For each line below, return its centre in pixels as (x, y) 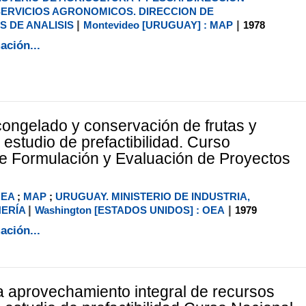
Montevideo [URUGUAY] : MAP (158, 25)
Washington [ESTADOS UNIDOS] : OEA (129, 210)
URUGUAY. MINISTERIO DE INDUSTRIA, (152, 196)
